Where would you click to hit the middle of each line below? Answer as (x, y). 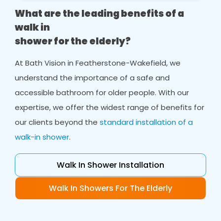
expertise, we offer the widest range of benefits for (110, 107)
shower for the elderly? (73, 41)
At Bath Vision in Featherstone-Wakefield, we (98, 63)
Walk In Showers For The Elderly (110, 188)
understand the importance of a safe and (92, 78)
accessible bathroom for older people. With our (102, 92)
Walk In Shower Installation (110, 165)
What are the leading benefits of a (100, 14)
